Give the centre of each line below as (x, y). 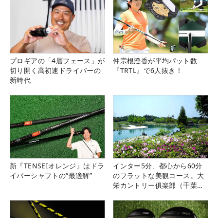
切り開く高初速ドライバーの (55, 71)
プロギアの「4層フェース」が (57, 61)
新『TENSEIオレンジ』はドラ (57, 166)
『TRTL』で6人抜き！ (148, 71)
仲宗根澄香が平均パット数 (155, 61)
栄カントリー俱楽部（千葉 (155, 185)
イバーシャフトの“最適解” (51, 176)
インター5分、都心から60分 (158, 166)
